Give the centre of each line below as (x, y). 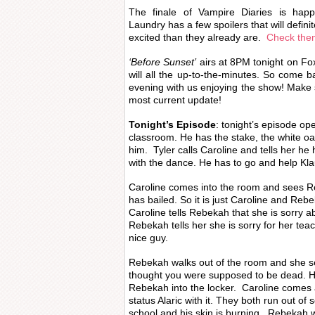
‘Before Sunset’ (163, 62)
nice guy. (148, 238)
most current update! (175, 100)
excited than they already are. (198, 37)
